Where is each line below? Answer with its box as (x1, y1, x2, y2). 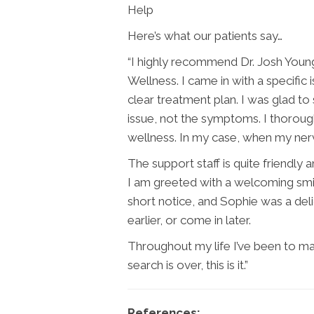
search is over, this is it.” (128, 257, 248, 272)
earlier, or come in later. (128, 212, 251, 227)
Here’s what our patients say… (128, 28, 282, 43)
